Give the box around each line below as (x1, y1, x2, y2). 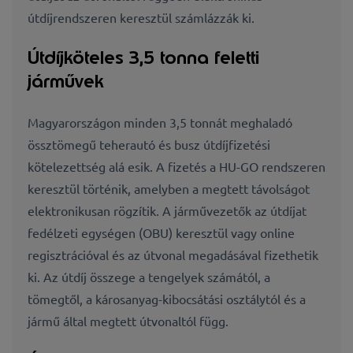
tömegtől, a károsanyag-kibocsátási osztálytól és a (28, 290, 306, 307)
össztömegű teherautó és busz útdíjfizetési (28, 136, 270, 152)
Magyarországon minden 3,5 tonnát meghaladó (28, 113, 292, 130)
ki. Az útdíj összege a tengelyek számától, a (28, 268, 270, 284)
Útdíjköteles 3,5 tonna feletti (28, 46, 259, 70)
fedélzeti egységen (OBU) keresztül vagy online (28, 224, 295, 240)
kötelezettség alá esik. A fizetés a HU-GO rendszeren (28, 158, 325, 174)
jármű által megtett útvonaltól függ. (28, 312, 229, 329)
